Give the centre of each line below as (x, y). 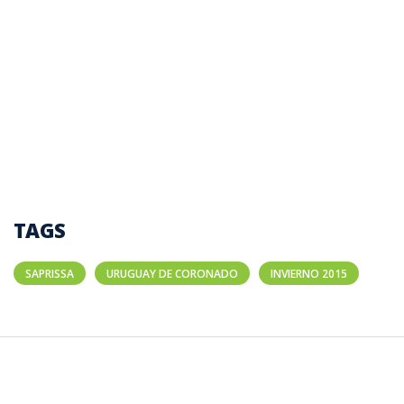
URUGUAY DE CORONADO (172, 274)
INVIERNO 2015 (309, 274)
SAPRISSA (50, 274)
